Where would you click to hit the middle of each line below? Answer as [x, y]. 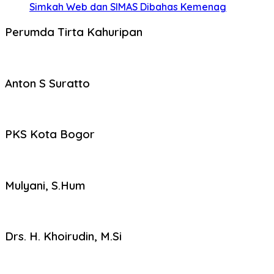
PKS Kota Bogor [50, 134]
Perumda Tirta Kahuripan [74, 32]
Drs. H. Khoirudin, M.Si [63, 236]
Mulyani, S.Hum [45, 185]
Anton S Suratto [47, 83]
